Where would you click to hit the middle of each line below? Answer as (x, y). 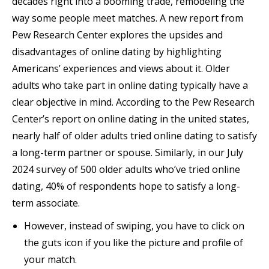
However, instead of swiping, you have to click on (134, 226)
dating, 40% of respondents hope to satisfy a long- (126, 186)
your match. (50, 259)
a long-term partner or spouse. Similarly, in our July (128, 153)
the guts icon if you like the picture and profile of (134, 243)
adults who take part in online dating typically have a (130, 85)
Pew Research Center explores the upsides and (117, 35)
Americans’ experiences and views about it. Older (121, 68)
